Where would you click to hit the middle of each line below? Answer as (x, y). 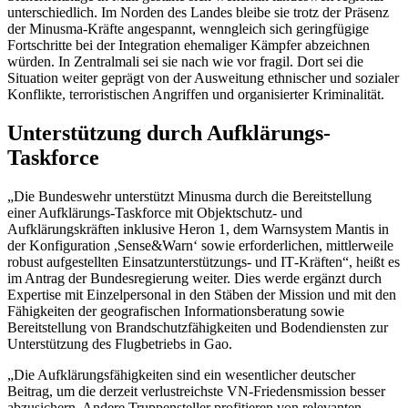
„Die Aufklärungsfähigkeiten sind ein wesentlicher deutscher (181, 374)
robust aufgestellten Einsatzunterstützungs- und (144, 261)
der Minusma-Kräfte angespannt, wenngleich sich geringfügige (188, 28)
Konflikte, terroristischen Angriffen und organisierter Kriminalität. (196, 94)
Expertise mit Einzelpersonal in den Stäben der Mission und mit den (202, 294)
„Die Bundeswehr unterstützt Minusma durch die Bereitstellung (189, 196)
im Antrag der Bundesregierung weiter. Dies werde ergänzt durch (194, 278)
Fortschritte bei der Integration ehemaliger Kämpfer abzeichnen (189, 45)
